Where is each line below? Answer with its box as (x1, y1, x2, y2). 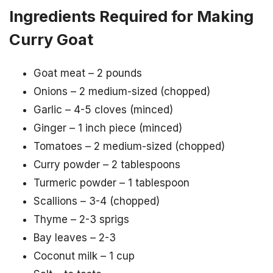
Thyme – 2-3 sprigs (34, 213, 129, 225)
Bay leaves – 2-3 (34, 231, 116, 244)
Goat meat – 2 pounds (34, 66, 142, 79)
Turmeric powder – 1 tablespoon (34, 176, 190, 189)
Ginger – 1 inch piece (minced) (34, 121, 182, 134)
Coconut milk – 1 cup (34, 249, 135, 262)
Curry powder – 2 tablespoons (34, 158, 180, 171)
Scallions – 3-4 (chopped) (34, 194, 160, 207)
